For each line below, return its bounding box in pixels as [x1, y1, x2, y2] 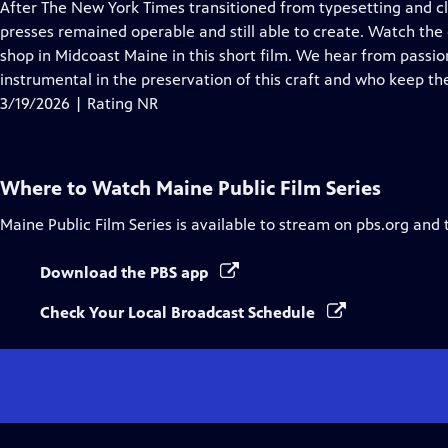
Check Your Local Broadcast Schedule [40, 303, 319, 322]
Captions [120, 45, 183, 64]
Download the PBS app [40, 263, 212, 282]
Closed [120, 21, 168, 40]
